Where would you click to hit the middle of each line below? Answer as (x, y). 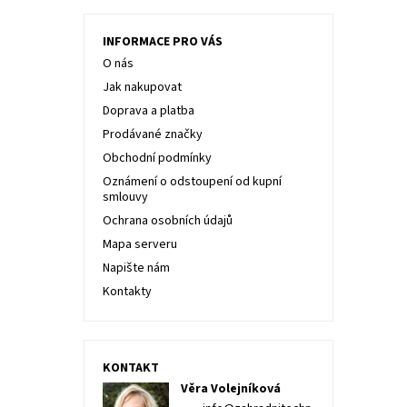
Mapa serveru (139, 244)
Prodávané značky (152, 134)
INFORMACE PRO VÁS (162, 42)
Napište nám (136, 268)
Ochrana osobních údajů (167, 221)
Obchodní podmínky (157, 158)
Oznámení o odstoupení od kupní (192, 182)
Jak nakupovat (142, 87)
